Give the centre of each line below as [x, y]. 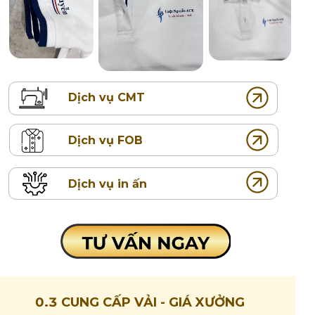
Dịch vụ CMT [106, 98]
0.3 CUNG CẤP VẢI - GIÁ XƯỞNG [140, 303]
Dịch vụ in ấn [107, 184]
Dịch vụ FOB [105, 140]
